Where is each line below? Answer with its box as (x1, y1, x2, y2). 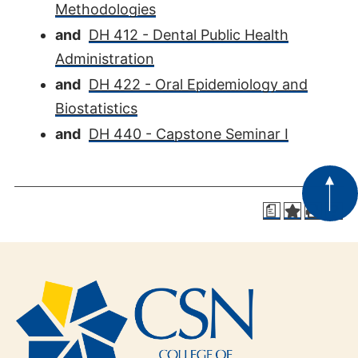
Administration (55, 50, 154, 67)
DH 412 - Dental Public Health (89, 26, 288, 43)
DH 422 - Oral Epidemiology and (89, 76, 308, 93)
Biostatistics (55, 100, 137, 117)
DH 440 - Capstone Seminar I (89, 125, 288, 142)
